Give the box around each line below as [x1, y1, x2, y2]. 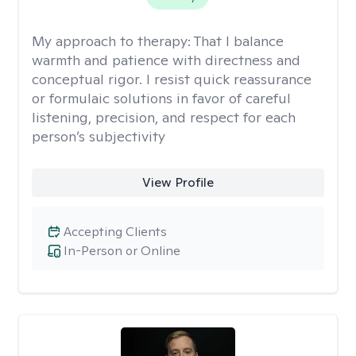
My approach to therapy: [32, 32, 194, 50]
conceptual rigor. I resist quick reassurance [32, 70, 311, 88]
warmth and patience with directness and [32, 51, 300, 69]
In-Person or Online [64, 242, 180, 259]
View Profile [141, 174, 214, 191]
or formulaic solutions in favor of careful [32, 89, 291, 107]
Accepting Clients [64, 223, 167, 240]
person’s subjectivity [32, 127, 165, 145]
